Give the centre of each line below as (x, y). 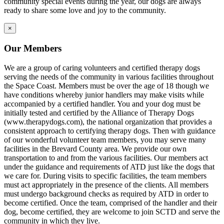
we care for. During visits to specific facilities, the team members (105, 175)
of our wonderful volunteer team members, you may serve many (105, 139)
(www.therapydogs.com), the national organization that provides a (108, 121)
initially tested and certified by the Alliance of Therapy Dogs (99, 112)
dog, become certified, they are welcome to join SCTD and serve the (112, 211)
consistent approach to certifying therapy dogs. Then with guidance (110, 130)
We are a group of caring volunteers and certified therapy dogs (102, 67)
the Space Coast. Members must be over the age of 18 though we (106, 85)
